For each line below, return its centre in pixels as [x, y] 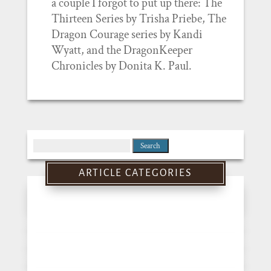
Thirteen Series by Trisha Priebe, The [139, 19]
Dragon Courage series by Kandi [127, 34]
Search [48, 144]
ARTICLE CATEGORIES [135, 173]
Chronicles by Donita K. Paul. [121, 66]
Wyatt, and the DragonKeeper [122, 50]
